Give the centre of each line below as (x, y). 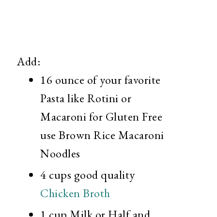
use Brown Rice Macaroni (102, 135)
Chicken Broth (75, 193)
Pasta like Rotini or (86, 98)
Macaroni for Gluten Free (101, 116)
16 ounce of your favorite (101, 79)
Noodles (60, 153)
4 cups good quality (88, 174)
